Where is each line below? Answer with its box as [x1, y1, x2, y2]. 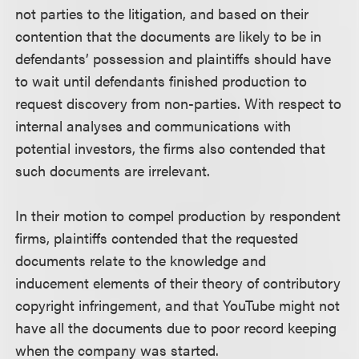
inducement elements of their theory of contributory [15, 272, 341, 292]
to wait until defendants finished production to [15, 70, 308, 91]
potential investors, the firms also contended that [15, 137, 326, 158]
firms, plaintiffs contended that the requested [15, 227, 299, 248]
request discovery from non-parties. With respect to [15, 92, 342, 113]
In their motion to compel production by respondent [15, 204, 341, 225]
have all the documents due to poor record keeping [15, 317, 337, 337]
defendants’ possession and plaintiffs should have [15, 47, 332, 68]
